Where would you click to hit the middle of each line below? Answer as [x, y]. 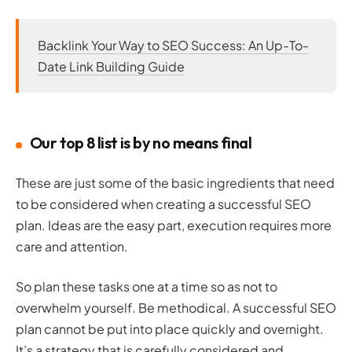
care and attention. [72, 247]
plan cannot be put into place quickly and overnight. [170, 329]
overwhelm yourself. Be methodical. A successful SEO [176, 308]
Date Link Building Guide [111, 67]
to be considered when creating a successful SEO [163, 204]
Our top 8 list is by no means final [141, 143]
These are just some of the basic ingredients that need [175, 183]
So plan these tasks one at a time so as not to [147, 287]
